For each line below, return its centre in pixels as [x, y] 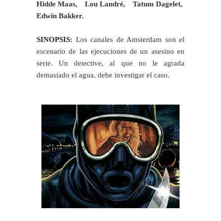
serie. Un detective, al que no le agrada [110, 63]
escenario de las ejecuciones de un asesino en [110, 51]
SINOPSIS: [56, 39]
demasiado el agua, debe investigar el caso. [103, 75]
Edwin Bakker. [60, 16]
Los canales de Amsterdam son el [130, 39]
